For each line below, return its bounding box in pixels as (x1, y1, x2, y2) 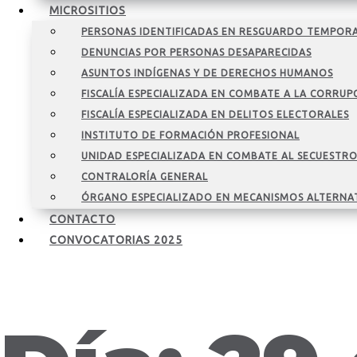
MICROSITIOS (49, 4, 126, 17)
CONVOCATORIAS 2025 (49, 233, 182, 246)
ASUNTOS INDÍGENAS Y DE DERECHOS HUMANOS (81, 68, 333, 78)
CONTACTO (49, 213, 116, 226)
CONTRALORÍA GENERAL (81, 171, 208, 182)
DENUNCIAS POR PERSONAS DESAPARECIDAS (81, 47, 312, 57)
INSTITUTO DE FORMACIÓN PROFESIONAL (81, 130, 300, 140)
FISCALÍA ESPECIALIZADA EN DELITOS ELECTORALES (81, 109, 349, 120)
